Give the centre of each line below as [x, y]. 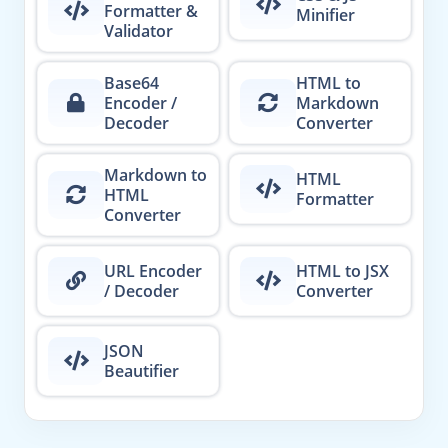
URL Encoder [153, 271]
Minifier [325, 15]
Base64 [131, 83]
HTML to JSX [342, 271]
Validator [138, 31]
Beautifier [141, 371]
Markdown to [155, 175]
